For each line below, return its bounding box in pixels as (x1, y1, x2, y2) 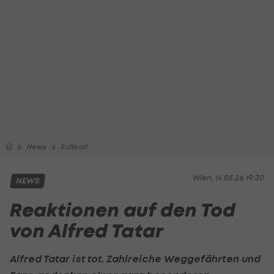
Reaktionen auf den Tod (10, 198, 235, 223)
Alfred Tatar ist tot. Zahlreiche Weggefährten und (10, 252, 261, 265)
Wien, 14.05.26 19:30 (193, 173, 264, 182)
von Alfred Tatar (10, 218, 163, 243)
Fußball (61, 143, 87, 151)
